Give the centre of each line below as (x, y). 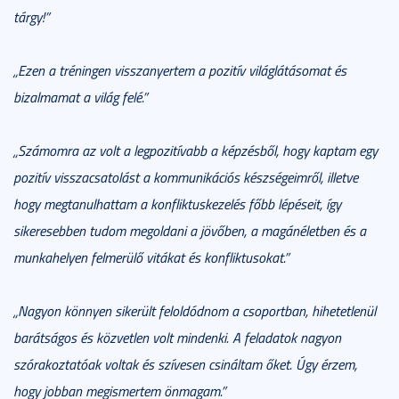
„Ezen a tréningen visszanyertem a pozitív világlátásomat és (180, 71)
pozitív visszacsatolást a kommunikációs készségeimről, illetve (186, 178)
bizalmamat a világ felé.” (80, 98)
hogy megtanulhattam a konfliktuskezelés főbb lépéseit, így (177, 204)
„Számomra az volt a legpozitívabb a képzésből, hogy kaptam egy (195, 151)
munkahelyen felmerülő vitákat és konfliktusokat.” (151, 258)
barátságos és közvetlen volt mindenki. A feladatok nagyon (177, 338)
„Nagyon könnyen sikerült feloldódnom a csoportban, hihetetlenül (195, 311)
